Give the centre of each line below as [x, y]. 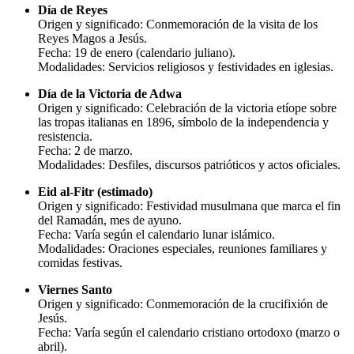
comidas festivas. [80, 262]
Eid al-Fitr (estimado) [95, 191]
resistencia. [65, 136]
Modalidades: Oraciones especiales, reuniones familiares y [183, 248]
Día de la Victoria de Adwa [110, 93]
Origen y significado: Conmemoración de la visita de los [178, 24]
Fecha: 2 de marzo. [85, 150]
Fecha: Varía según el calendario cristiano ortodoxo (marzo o [189, 332]
